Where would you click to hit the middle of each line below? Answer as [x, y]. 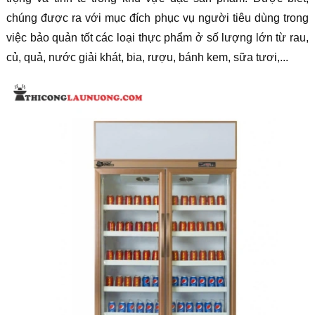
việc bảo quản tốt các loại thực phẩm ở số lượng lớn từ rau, [157, 37]
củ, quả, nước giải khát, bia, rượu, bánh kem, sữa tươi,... [147, 57]
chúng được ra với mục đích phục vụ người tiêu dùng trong [157, 18]
